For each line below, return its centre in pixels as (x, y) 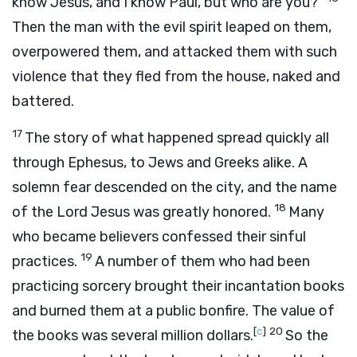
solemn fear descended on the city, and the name (175, 187)
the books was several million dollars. (133, 335)
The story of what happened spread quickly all (177, 138)
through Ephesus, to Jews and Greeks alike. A (160, 163)
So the (307, 335)
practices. (45, 261)
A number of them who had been (202, 261)
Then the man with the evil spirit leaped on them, (172, 27)
